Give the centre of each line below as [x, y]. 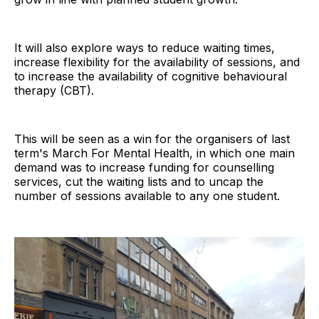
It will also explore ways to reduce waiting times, [145, 47]
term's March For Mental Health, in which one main [155, 153]
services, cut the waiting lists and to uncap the [139, 181]
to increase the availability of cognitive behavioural [151, 76]
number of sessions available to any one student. [147, 195]
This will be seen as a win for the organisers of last [152, 138]
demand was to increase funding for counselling [144, 167]
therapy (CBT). [54, 90]
